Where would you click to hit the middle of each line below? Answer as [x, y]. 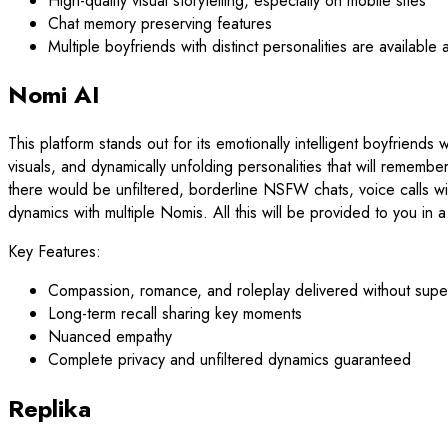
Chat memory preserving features [160, 23]
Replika [49, 409]
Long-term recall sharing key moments [175, 314]
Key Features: [54, 252]
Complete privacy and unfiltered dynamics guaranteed [229, 360]
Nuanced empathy [110, 337]
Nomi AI [54, 95]
